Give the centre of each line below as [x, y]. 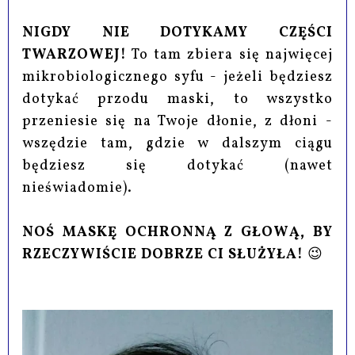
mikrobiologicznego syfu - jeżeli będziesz [177, 78]
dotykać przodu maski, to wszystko [177, 100]
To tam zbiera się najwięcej [230, 55]
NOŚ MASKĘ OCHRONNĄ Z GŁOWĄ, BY [177, 233]
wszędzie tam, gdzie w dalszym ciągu [177, 144]
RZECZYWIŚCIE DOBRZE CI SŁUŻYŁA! [163, 255]
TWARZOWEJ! [75, 55]
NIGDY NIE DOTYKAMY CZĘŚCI [177, 33]
